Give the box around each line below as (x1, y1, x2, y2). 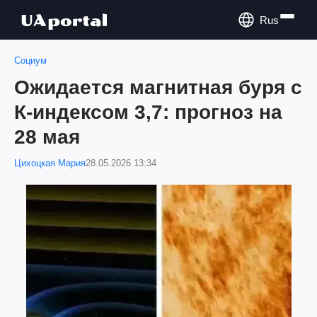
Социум (14, 55, 47, 66)
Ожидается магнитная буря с (14, 76, 302, 98)
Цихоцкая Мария (14, 158, 86, 168)
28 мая (14, 126, 80, 148)
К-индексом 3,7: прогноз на (14, 101, 282, 123)
